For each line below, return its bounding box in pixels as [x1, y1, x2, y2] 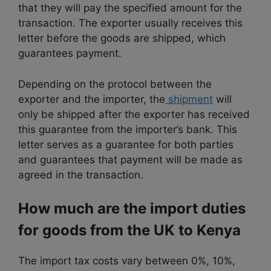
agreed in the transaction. [18, 168, 143, 181]
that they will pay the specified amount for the [18, 2, 242, 15]
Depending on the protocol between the [18, 77, 212, 90]
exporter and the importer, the [18, 93, 165, 105]
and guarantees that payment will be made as [18, 153, 243, 166]
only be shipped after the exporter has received [18, 108, 250, 120]
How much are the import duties [18, 200, 246, 218]
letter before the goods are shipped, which [18, 32, 226, 45]
